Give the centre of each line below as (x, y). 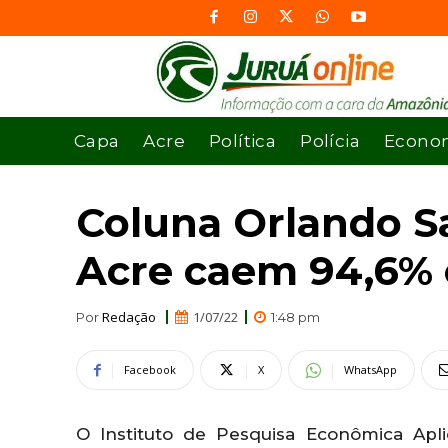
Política (243, 140)
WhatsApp (370, 370)
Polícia (330, 140)
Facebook (150, 370)
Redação (129, 316)
